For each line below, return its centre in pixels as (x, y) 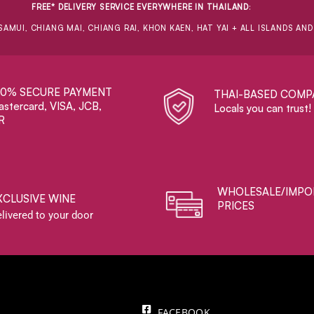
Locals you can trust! (263, 108)
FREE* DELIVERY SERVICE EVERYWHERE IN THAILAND (141, 7)
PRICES (236, 206)
